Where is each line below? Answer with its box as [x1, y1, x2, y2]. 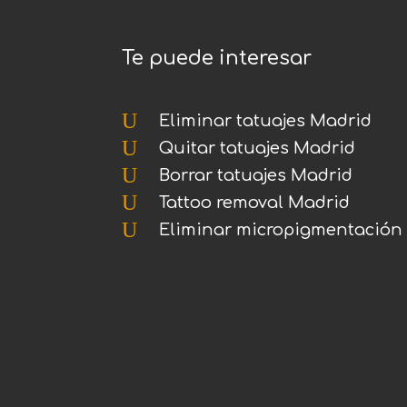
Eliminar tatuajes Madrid [159, 112, 372, 131]
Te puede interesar [122, 46, 313, 69]
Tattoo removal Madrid [159, 194, 351, 213]
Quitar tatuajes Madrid [159, 139, 356, 158]
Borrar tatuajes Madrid [159, 166, 353, 185]
